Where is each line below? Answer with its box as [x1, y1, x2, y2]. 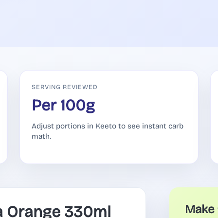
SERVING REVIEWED [32, 83, 98, 91]
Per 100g [32, 96, 95, 115]
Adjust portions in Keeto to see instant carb [32, 122, 183, 131]
